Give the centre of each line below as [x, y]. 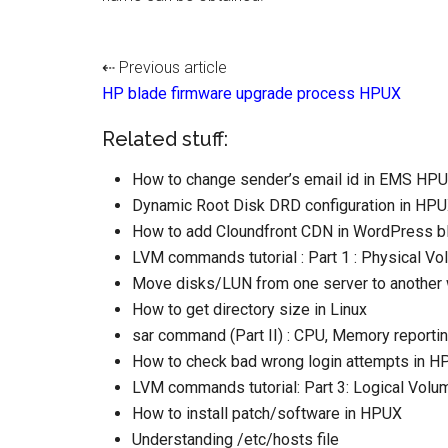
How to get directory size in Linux [249, 309]
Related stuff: [165, 139]
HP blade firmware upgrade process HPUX [251, 93]
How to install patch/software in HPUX [267, 413]
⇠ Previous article [164, 67]
